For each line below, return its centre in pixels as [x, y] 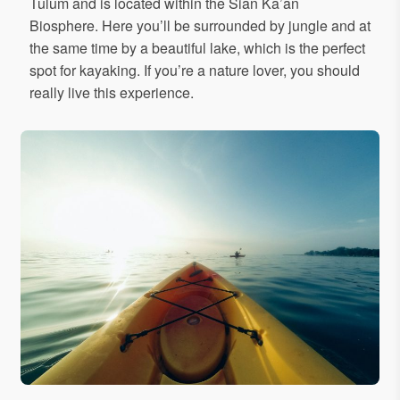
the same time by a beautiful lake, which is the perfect [197, 48]
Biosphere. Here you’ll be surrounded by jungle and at [200, 26]
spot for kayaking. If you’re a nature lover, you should [195, 71]
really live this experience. [112, 93]
